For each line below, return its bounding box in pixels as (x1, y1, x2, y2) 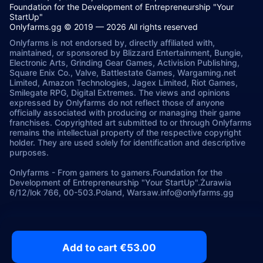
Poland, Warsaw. (96, 187, 160, 197)
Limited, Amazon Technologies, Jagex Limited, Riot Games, (9, 77, 238, 87)
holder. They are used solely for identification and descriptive (9, 137, 245, 147)
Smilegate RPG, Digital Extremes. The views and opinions (9, 87, 230, 97)
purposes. (9, 147, 49, 157)
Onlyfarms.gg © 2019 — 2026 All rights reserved (9, 22, 198, 32)
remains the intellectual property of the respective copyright (9, 127, 241, 137)
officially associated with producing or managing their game (9, 107, 241, 117)
